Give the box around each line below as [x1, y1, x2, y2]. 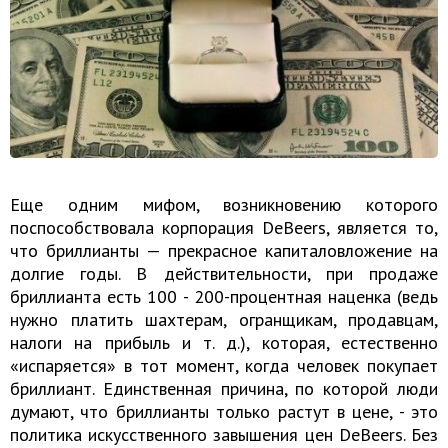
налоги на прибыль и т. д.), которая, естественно [10, 331, 438, 355]
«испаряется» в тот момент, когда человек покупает [10, 354, 438, 378]
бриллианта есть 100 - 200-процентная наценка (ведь [10, 285, 438, 309]
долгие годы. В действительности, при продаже [10, 262, 438, 286]
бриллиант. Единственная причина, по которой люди [10, 377, 438, 401]
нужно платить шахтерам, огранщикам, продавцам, [10, 308, 438, 332]
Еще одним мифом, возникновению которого [10, 193, 438, 217]
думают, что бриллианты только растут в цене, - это [10, 400, 438, 424]
